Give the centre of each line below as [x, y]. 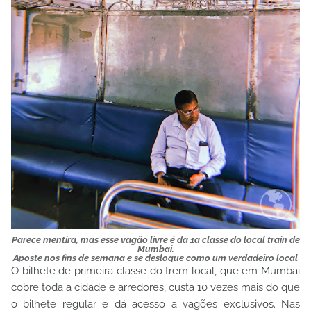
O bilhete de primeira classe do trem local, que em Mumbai [155, 271]
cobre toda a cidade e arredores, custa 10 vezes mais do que [155, 287]
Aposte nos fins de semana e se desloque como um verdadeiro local [155, 258]
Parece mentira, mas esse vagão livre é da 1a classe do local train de [155, 240]
